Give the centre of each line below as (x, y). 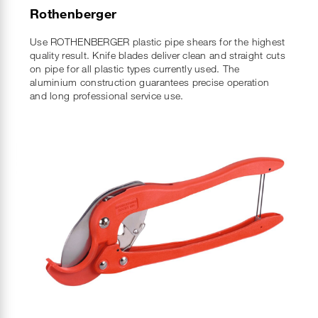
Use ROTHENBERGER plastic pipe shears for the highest (158, 41)
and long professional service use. (107, 95)
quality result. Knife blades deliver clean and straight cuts (158, 55)
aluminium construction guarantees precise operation (150, 82)
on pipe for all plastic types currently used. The (135, 68)
